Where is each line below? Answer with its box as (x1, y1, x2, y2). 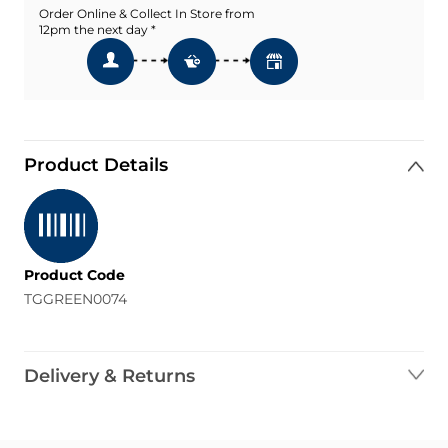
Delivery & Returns (24, 365, 195, 388)
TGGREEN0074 (24, 290, 127, 309)
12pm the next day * (39, 21, 156, 37)
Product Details (24, 154, 168, 177)
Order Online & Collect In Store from (39, 5, 255, 21)
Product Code (24, 266, 125, 285)
